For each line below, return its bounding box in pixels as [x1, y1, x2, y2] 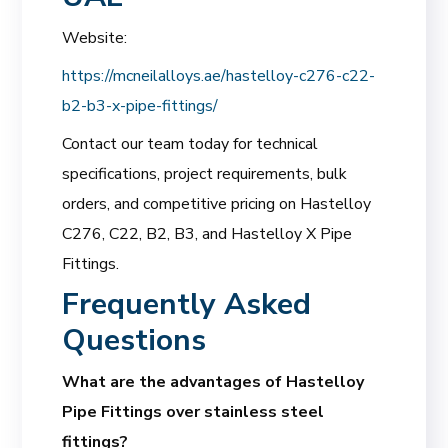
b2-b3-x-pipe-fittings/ [62, 94, 219, 117]
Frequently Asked [62, 283, 312, 325]
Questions [62, 319, 207, 361]
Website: [62, 26, 128, 49]
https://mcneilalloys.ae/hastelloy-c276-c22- [62, 64, 376, 87]
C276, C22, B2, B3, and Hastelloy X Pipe [62, 222, 353, 245]
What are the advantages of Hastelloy [62, 370, 365, 393]
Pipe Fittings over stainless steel [62, 400, 325, 423]
